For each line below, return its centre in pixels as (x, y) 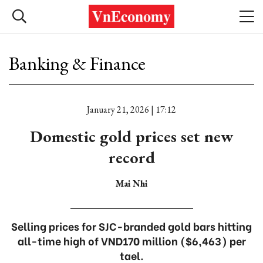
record (131, 157)
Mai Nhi (131, 183)
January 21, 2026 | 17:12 (131, 109)
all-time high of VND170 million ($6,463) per (131, 240)
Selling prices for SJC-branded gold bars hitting (131, 226)
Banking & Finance (77, 63)
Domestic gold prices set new (131, 136)
